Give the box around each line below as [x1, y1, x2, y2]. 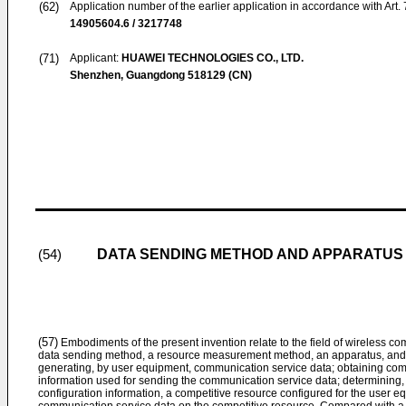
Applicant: [70, 52, 121, 64]
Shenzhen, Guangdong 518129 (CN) [70, 69, 252, 82]
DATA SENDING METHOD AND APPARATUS [97, 246, 403, 262]
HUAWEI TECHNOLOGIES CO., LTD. [121, 52, 304, 64]
